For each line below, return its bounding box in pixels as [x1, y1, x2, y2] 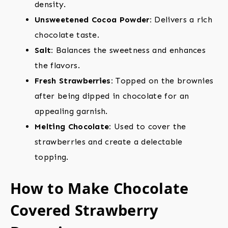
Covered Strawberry [10, 200, 159, 220]
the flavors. [35, 61, 80, 71]
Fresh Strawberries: [35, 76, 113, 86]
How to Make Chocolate [10, 178, 189, 198]
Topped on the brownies [113, 76, 214, 86]
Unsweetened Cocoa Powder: [35, 15, 152, 25]
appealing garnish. [35, 106, 108, 117]
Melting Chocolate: [35, 122, 111, 132]
